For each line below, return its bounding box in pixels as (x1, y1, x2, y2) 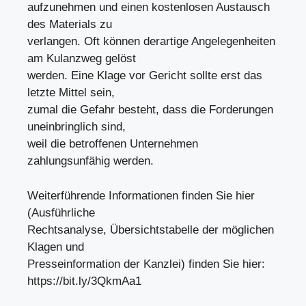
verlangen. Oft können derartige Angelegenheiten (27, 35, 275, 48)
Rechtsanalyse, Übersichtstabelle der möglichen (27, 223, 274, 236)
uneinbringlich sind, (27, 120, 126, 133)
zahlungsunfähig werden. (27, 154, 154, 167)
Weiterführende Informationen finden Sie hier (27, 189, 255, 202)
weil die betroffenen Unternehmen (27, 137, 198, 150)
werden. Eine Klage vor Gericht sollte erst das (27, 69, 262, 82)
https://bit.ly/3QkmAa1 (27, 274, 141, 288)
